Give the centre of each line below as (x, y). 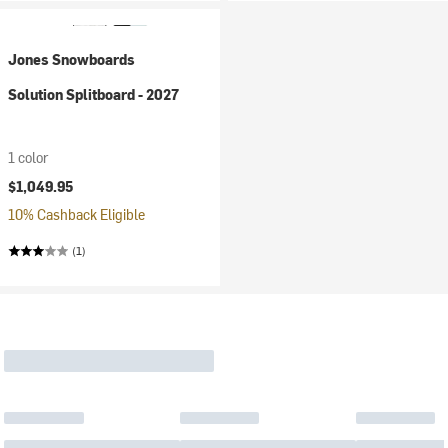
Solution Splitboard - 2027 (93, 94)
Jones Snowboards (71, 59)
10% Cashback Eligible (76, 214)
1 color (28, 157)
